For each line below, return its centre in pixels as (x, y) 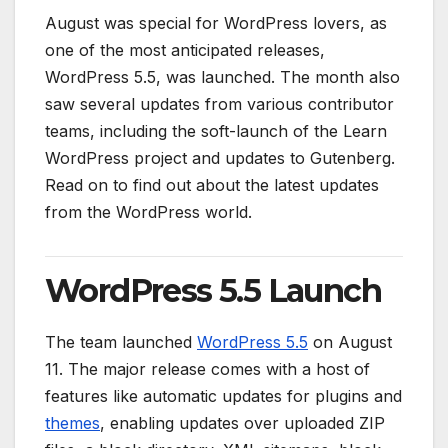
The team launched (121, 341)
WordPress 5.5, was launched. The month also (222, 76)
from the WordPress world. (148, 211)
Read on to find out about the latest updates (212, 184)
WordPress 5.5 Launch (213, 290)
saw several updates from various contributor (219, 103)
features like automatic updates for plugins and (223, 395)
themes (72, 422)
